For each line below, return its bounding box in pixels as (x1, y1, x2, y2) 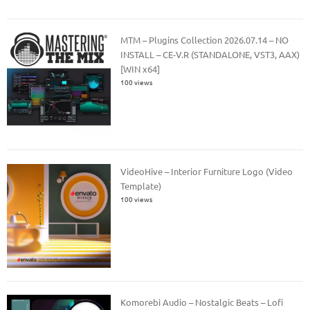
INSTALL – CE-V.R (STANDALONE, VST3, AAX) (120, 48, 300, 61)
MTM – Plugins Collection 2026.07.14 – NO (120, 34, 289, 46)
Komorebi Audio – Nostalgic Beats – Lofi (120, 296, 284, 309)
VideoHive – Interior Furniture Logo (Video (120, 165, 293, 177)
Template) (120, 179, 162, 192)
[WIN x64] (120, 63, 161, 75)
